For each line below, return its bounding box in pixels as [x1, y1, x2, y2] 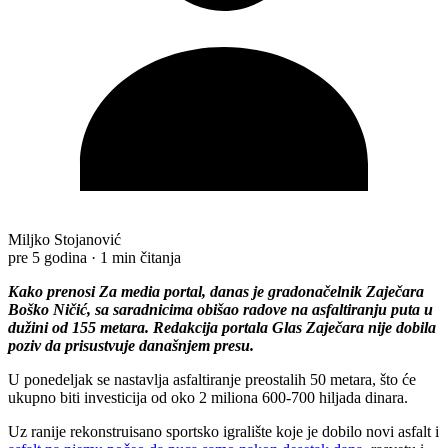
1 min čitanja [100, 248, 181, 266]
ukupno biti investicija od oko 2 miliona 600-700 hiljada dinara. [8, 388, 408, 406]
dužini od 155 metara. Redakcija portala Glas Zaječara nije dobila [8, 318, 436, 336]
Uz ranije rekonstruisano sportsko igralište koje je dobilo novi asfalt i [8, 422, 439, 440]
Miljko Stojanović [8, 230, 121, 248]
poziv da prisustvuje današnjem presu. [8, 336, 254, 354]
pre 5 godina [8, 248, 87, 266]
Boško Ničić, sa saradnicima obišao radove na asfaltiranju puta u [8, 300, 433, 318]
